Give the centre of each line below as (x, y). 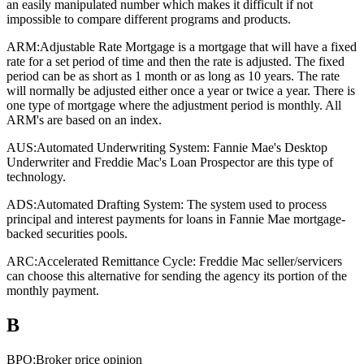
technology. (36, 177)
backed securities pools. (67, 234)
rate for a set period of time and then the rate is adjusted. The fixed (175, 62)
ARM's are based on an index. (84, 120)
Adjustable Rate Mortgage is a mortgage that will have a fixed (198, 47)
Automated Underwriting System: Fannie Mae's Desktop (182, 148)
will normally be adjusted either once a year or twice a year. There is (181, 91)
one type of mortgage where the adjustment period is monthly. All (174, 106)
